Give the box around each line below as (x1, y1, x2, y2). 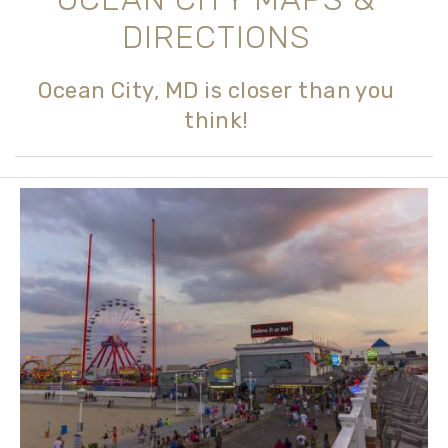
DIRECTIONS (122, 18, 311, 56)
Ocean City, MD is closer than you (38, 77, 395, 104)
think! (184, 107, 249, 134)
